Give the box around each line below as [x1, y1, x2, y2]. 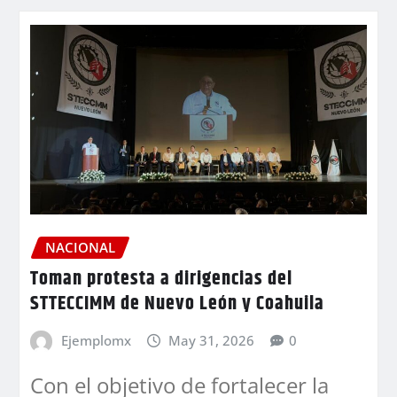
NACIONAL [45, 237, 115, 256]
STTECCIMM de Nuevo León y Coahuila [30, 289, 324, 320]
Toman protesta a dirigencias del [30, 264, 292, 295]
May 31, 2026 [168, 331, 255, 350]
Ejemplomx [60, 331, 131, 350]
